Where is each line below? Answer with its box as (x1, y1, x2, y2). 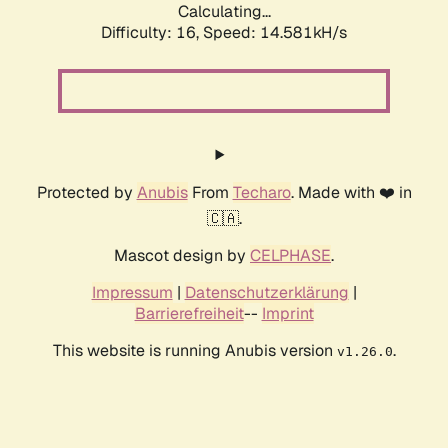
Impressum (91, 282, 173, 304)
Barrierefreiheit (134, 303, 244, 325)
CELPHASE (250, 245, 331, 267)
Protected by (36, 182, 137, 204)
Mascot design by (114, 245, 250, 267)
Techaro (232, 182, 291, 204)
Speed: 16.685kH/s (203, 22, 347, 44)
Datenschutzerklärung (184, 282, 349, 304)
